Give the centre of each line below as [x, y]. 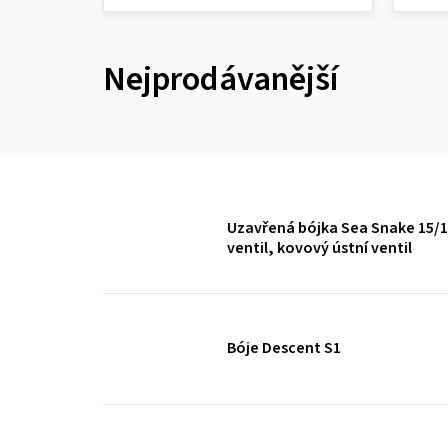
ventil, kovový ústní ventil [319, 248]
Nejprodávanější [221, 79]
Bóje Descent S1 [283, 348]
